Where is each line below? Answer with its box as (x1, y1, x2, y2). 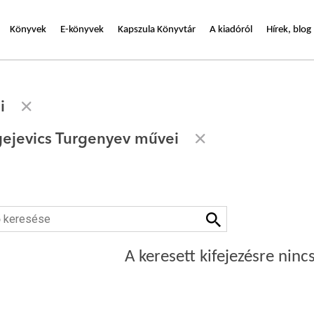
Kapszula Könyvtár (118, 24, 196, 35)
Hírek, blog (266, 24, 311, 35)
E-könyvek (60, 24, 104, 35)
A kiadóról (210, 24, 252, 35)
